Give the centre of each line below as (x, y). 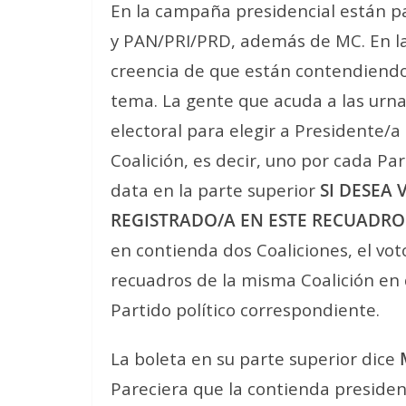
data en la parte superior (215, 190)
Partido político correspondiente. (245, 309)
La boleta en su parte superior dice (255, 358)
